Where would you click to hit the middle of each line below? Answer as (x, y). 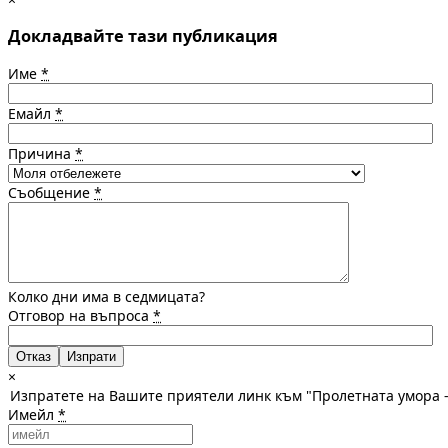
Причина (41, 153)
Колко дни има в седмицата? (106, 296)
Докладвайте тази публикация (143, 36)
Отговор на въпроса (80, 315)
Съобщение (51, 192)
